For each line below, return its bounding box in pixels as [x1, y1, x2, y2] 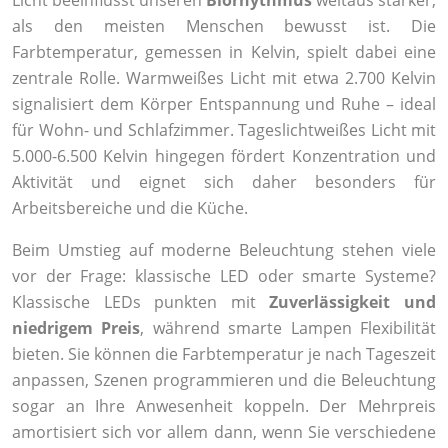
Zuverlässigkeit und [269, 291, 437, 314]
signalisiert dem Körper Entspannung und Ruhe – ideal [12, 93, 436, 116]
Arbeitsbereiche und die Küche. [12, 197, 248, 220]
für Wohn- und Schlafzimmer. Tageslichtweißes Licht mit [12, 119, 436, 142]
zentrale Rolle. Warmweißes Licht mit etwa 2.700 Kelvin [12, 67, 436, 90]
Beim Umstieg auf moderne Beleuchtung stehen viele [12, 239, 436, 262]
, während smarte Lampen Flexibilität [140, 317, 437, 340]
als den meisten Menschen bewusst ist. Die [12, 15, 436, 38]
